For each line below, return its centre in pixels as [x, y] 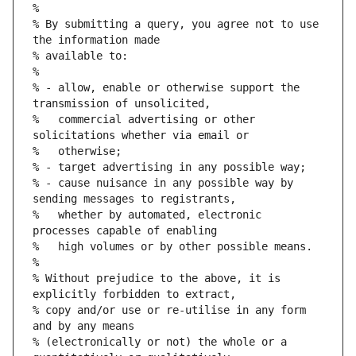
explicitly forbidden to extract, [134, 294]
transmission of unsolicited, [122, 104]
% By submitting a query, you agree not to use [176, 24]
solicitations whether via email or [141, 135]
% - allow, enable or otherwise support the [166, 88]
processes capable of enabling [125, 231]
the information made [96, 40]
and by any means [83, 326]
